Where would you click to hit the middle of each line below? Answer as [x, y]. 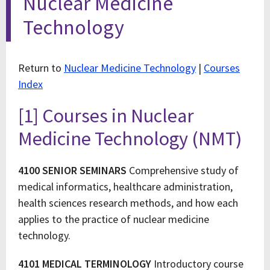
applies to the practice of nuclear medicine [114, 219]
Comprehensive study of [183, 170]
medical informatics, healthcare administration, [125, 187]
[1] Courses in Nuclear [106, 116]
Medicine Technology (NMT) [130, 139]
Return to [41, 68]
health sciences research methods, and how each [128, 203]
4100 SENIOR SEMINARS [72, 170]
